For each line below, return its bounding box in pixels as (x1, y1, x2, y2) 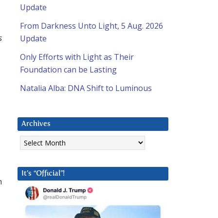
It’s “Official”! (21, 170, 65, 178)
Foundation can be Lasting (20, 64, 117, 75)
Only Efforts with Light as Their (20, 52, 134, 63)
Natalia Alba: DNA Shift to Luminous (20, 83, 152, 94)
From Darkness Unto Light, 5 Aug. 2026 (20, 20, 163, 32)
